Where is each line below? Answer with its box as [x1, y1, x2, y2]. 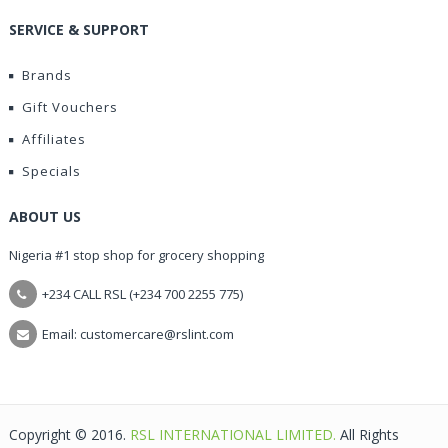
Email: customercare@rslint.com [42, 325, 234, 343]
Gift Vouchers [22, 98, 118, 116]
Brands [22, 66, 72, 84]
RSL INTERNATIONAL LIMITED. [130, 425, 340, 444]
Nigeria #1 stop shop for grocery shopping [9, 246, 267, 264]
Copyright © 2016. [9, 425, 130, 444]
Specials [22, 162, 81, 180]
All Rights [340, 425, 399, 444]
